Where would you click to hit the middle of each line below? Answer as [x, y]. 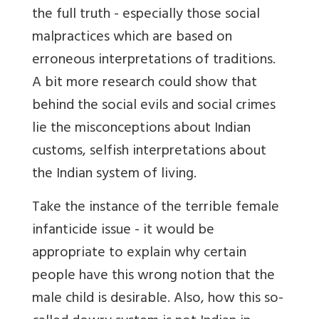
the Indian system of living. [114, 175]
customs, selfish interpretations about [149, 152]
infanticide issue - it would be [123, 231]
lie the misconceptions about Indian [141, 130]
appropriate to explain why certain [139, 254]
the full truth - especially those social [146, 16]
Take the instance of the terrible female [156, 209]
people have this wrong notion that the [153, 277]
